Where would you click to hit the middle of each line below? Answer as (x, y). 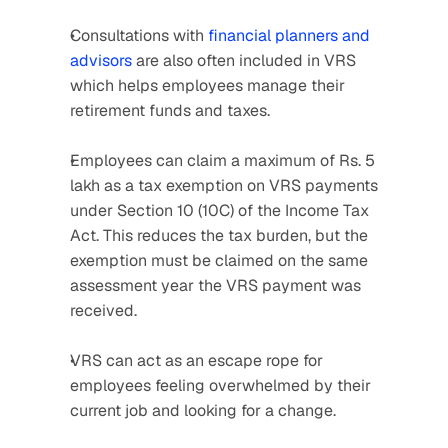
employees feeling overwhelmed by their (220, 385)
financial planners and (289, 35)
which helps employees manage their (207, 85)
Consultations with (139, 35)
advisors (101, 60)
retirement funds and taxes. (170, 110)
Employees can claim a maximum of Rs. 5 (222, 160)
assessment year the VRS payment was (215, 285)
